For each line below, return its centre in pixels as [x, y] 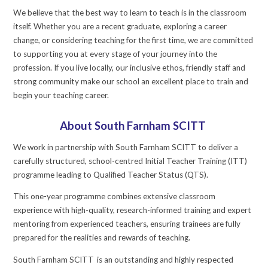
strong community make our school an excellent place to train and [131, 81]
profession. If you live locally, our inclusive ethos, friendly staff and [130, 67]
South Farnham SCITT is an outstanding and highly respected [124, 259]
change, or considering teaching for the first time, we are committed [133, 40]
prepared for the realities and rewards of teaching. [103, 238]
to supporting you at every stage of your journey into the [115, 54]
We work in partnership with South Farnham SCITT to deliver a [126, 147]
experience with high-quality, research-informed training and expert [133, 210]
